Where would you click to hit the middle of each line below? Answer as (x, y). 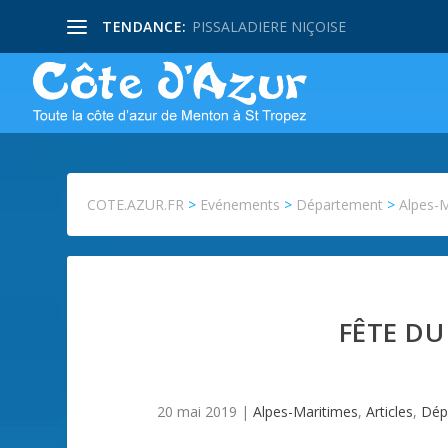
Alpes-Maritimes (305, 411)
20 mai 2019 (196, 411)
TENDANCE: (144, 26)
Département (340, 204)
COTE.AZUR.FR (136, 204)
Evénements (240, 204)
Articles (389, 411)
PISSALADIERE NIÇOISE (268, 26)
